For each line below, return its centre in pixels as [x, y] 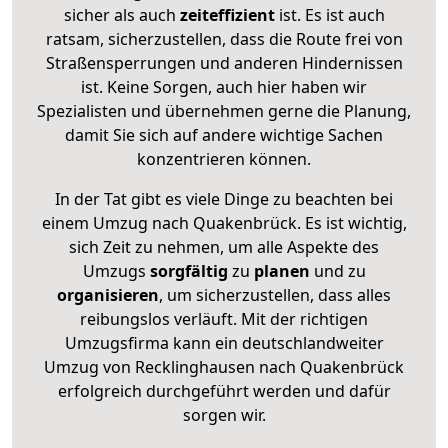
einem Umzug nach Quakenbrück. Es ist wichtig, [224, 222]
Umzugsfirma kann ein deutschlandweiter [224, 342]
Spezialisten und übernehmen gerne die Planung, [224, 110]
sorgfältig [188, 270]
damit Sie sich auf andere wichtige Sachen [224, 134]
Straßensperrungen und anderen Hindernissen [224, 62]
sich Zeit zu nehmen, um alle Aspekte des [224, 246]
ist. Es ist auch [329, 14]
